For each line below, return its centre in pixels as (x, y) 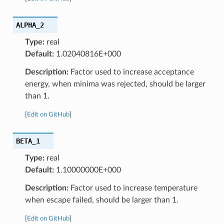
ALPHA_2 (30, 25)
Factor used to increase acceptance (131, 72)
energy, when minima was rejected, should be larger (115, 84)
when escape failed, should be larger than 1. (101, 200)
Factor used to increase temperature (133, 188)
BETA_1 (28, 141)
